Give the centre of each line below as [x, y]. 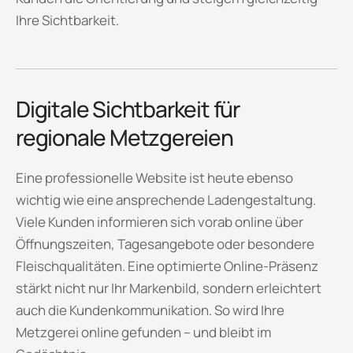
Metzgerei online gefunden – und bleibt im [143, 332]
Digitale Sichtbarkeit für [128, 108]
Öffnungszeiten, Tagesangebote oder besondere [165, 243]
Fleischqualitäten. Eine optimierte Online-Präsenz [167, 266]
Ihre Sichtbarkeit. [67, 20]
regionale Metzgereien [124, 137]
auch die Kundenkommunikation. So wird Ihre [150, 310]
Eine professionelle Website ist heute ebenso [154, 177]
